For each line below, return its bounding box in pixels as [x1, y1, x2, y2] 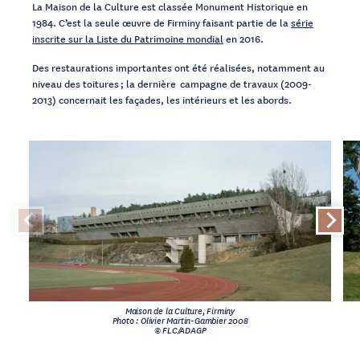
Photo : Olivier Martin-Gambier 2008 [112, 312, 248, 327]
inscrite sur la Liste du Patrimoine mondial [32, 30, 223, 46]
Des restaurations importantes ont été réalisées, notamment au [32, 59, 325, 75]
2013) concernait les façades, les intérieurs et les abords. [32, 91, 293, 107]
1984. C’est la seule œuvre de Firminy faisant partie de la [32, 14, 291, 30]
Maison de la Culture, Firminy [125, 302, 235, 317]
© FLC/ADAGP [153, 321, 207, 337]
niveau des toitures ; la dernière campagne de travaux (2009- [32, 75, 312, 91]
